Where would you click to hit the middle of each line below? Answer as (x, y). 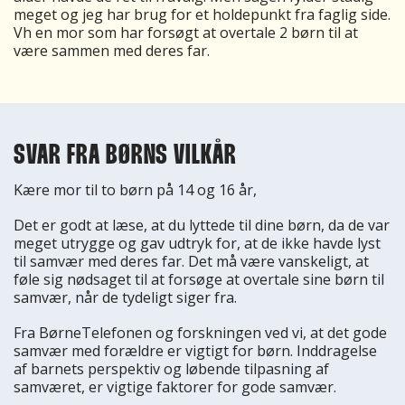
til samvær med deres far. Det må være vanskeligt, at (191, 262)
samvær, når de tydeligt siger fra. (125, 298)
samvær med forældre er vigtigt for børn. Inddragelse (195, 351)
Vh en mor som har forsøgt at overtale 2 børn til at (186, 33)
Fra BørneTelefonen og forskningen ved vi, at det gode (200, 333)
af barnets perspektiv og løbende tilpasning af (171, 369)
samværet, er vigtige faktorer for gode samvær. (175, 387)
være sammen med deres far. (112, 51)
